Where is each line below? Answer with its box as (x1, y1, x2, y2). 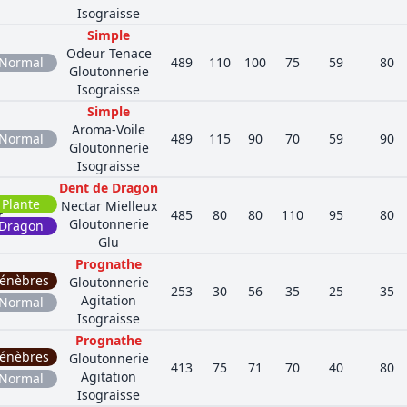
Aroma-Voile (72, 121, 145, 138)
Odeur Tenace (65, 45, 152, 62)
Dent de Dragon (59, 179, 158, 196)
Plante (2, 195, 40, 213)
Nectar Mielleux (60, 197, 157, 214)
